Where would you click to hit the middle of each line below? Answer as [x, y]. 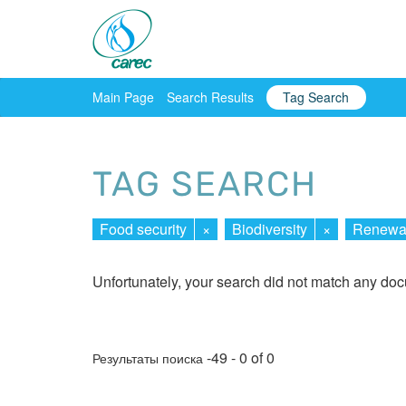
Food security [143, 228]
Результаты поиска [150, 358]
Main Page [123, 97]
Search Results [210, 97]
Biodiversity [270, 228]
